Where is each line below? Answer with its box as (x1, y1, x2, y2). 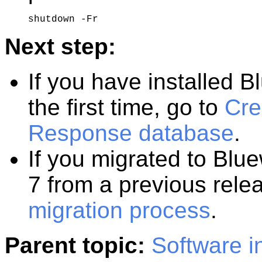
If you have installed (28, 69, 240, 94)
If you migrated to (28, 146, 213, 171)
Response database (28, 120, 234, 146)
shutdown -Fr (28, 14, 98, 25)
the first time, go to (28, 95, 225, 120)
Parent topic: (5, 233, 145, 258)
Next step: (5, 34, 116, 59)
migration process (28, 198, 211, 223)
